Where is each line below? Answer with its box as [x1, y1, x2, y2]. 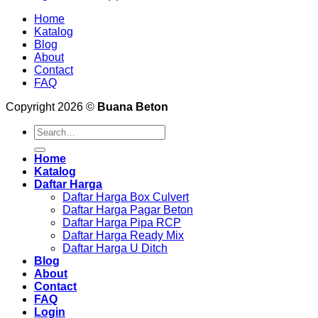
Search [33, 124, 70, 137]
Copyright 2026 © [6, 101, 97, 114]
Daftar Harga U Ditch [62, 242, 168, 255]
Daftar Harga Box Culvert [62, 191, 189, 204]
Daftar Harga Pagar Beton [62, 204, 193, 216]
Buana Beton [97, 101, 168, 114]
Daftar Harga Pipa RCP [62, 216, 181, 229]
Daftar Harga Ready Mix [62, 229, 184, 242]
